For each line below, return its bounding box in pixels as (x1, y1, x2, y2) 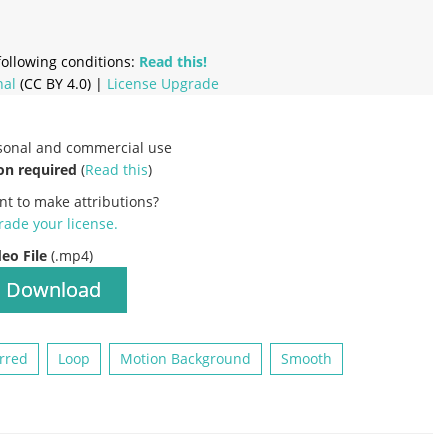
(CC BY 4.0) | (16, 73, 107, 93)
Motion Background (120, 348, 251, 368)
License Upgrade (107, 73, 219, 93)
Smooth (281, 348, 332, 368)
